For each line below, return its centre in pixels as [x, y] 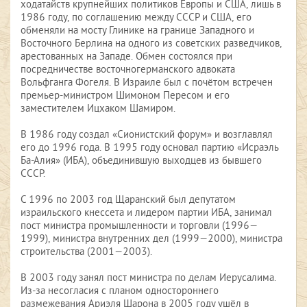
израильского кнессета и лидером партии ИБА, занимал [146, 214]
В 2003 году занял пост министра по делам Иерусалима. [148, 279]
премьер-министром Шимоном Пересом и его [125, 97]
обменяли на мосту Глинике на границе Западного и [137, 32]
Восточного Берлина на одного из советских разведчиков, [151, 45]
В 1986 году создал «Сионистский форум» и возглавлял [147, 136]
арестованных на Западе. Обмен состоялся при [126, 58]
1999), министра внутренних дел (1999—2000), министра [151, 240]
